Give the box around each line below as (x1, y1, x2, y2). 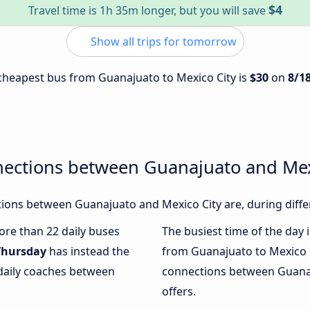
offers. (162, 284, 196, 300)
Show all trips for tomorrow (87, 34, 237, 49)
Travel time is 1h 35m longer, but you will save (28, 3, 268, 18)
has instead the (46, 244, 129, 259)
